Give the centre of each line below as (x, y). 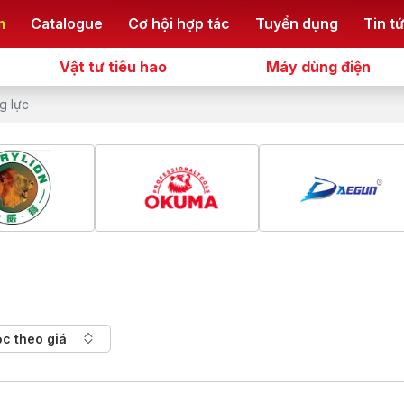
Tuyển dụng (297, 24)
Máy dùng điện (318, 66)
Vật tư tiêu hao (114, 66)
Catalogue (67, 24)
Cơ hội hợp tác (179, 24)
